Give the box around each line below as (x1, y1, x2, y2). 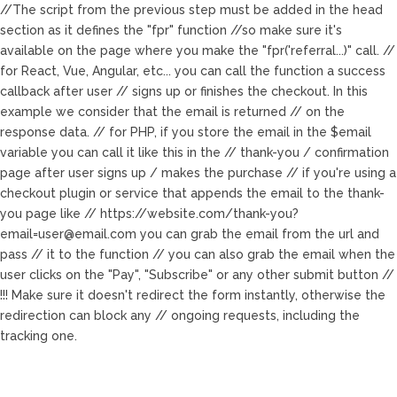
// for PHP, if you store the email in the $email (93, 125, 371, 139)
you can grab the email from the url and (136, 227, 379, 241)
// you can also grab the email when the (152, 247, 395, 261)
